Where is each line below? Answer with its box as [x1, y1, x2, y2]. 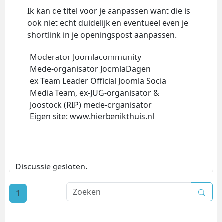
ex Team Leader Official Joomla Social [29, 75, 168, 86]
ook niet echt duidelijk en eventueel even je [27, 17, 188, 28]
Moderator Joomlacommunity [29, 51, 141, 62]
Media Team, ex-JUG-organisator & [29, 87, 159, 98]
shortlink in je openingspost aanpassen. [27, 29, 177, 40]
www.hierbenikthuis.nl [69, 111, 154, 122]
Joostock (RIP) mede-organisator [29, 99, 152, 110]
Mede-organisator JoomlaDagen [29, 63, 151, 74]
